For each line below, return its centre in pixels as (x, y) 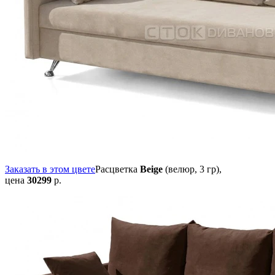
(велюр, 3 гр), (192, 169)
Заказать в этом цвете (50, 169)
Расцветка (118, 169)
